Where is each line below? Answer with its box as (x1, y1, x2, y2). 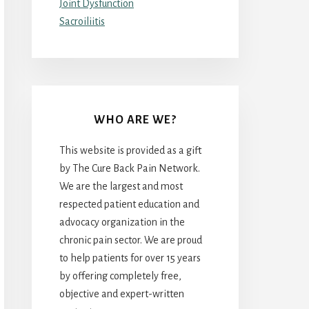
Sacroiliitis (59, 15, 105, 27)
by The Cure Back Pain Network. (59, 162, 200, 174)
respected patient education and (59, 198, 199, 210)
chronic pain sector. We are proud (59, 234, 202, 246)
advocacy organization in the (59, 216, 185, 228)
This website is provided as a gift (59, 144, 201, 156)
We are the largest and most (59, 180, 183, 192)
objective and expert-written (59, 288, 184, 299)
